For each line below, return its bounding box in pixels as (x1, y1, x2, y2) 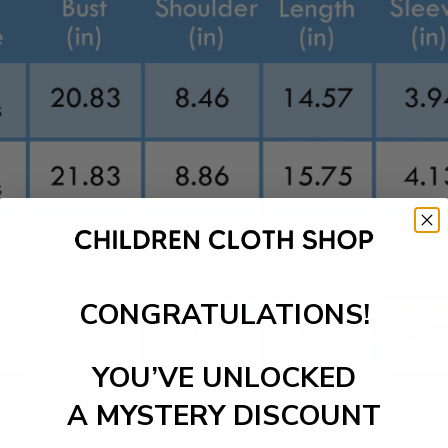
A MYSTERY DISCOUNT (67, 396, 381, 435)
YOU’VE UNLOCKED (92, 358, 356, 397)
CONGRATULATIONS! (78, 295, 370, 334)
